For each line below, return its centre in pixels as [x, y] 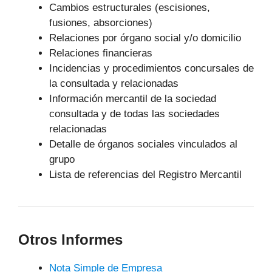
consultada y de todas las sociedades [134, 114]
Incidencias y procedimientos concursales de [151, 68]
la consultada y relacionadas [114, 83]
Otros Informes [70, 239]
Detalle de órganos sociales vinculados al [143, 144]
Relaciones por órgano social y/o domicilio [145, 38]
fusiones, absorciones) [101, 22]
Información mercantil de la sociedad [133, 98]
